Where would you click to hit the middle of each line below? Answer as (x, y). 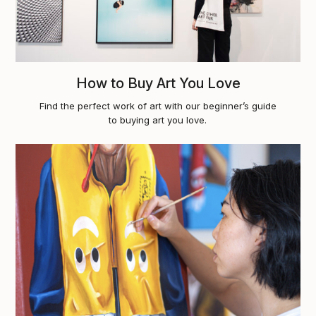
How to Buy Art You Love (158, 83)
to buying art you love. (158, 120)
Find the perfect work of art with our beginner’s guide (158, 105)
